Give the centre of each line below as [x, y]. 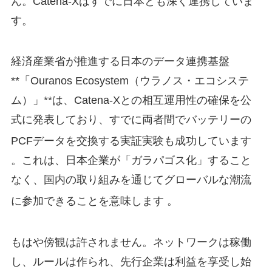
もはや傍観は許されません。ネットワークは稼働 [131, 243]
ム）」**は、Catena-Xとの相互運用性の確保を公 [131, 100]
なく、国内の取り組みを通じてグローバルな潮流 [131, 180]
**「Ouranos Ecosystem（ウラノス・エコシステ [130, 81]
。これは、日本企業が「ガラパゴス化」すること [131, 161]
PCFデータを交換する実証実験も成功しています [131, 141]
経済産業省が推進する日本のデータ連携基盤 [120, 62]
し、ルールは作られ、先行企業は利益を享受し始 [131, 262]
